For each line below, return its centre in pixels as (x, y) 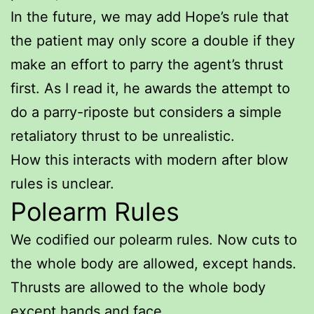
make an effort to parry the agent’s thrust (147, 64)
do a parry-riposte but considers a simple (146, 112)
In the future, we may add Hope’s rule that (150, 16)
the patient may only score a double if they (153, 40)
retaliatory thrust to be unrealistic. (123, 136)
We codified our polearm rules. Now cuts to (154, 239)
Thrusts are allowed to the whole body (138, 287)
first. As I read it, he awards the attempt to (150, 88)
